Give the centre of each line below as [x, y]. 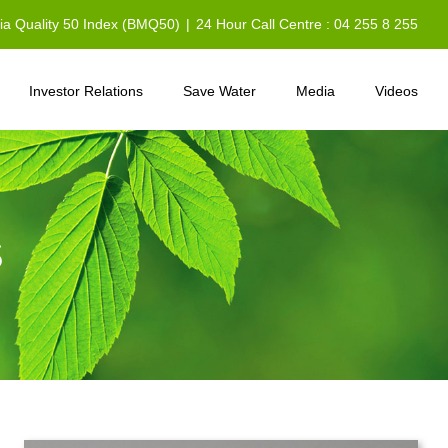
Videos [396, 90]
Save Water [219, 90]
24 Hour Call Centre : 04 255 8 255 [307, 24]
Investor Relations [86, 90]
